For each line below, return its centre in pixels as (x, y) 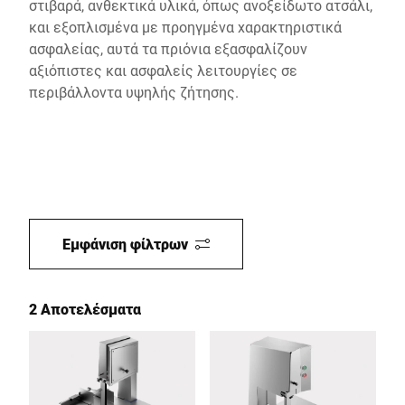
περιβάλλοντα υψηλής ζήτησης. (134, 92)
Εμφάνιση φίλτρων (125, 244)
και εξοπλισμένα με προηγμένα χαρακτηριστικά (185, 27)
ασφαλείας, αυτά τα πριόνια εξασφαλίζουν (168, 48)
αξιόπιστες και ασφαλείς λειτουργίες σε (163, 70)
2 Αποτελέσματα (85, 309)
